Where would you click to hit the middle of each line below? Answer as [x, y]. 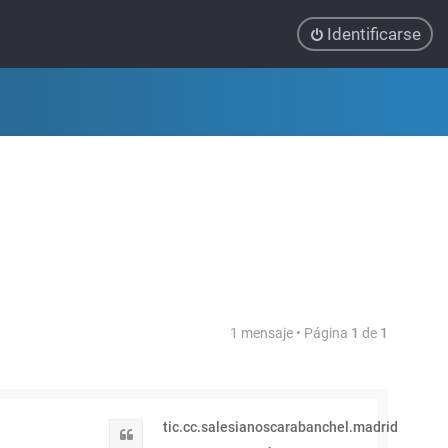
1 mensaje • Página [290, 333]
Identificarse [374, 34]
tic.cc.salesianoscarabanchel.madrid [280, 427]
